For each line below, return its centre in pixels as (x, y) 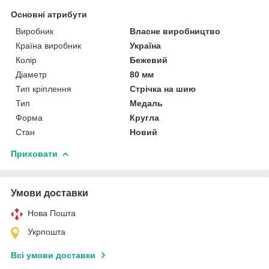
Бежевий (149, 60)
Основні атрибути (49, 14)
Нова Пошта (52, 213)
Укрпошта (47, 231)
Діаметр (31, 74)
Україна (146, 45)
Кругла (145, 117)
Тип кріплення (44, 89)
